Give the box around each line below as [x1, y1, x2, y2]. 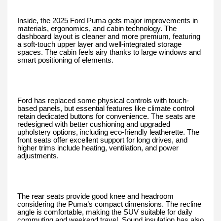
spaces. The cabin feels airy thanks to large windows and [17, 48, 201, 57]
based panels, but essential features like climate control [17, 105, 194, 113]
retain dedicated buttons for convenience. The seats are [17, 112, 195, 121]
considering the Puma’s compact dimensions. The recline [17, 200, 201, 209]
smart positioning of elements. [17, 56, 113, 65]
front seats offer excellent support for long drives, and [17, 136, 187, 145]
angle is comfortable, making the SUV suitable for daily [17, 208, 192, 217]
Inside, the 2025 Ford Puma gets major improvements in [17, 17, 198, 25]
